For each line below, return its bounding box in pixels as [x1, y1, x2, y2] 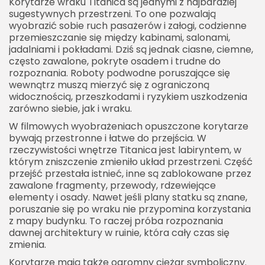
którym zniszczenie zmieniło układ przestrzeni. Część [9, 155, 253, 169]
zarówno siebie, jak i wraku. [9, 102, 132, 116]
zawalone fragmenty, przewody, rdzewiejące [9, 179, 216, 193]
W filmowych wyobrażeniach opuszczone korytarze [9, 119, 248, 134]
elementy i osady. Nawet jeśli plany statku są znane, [9, 190, 247, 205]
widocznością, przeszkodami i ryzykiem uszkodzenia [9, 90, 247, 104]
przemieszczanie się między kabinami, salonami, [9, 31, 230, 45]
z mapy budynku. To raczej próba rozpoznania [9, 214, 223, 228]
